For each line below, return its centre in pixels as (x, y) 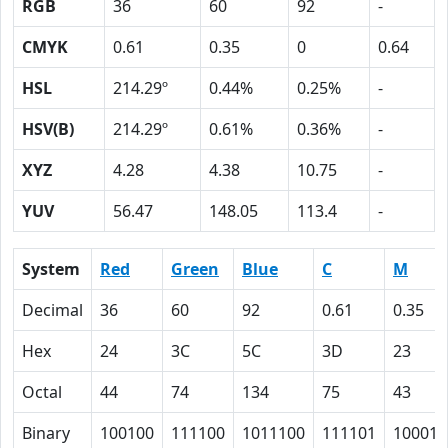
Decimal (52, 310)
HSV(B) (48, 129)
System (51, 269)
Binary (46, 433)
